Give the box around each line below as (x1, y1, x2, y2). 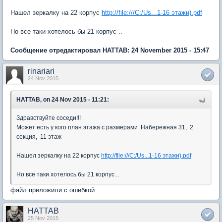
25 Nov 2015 (28, 215, 58, 221)
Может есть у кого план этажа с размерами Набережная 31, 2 (16, 123, 193, 131)
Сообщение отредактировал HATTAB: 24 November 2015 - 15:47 (10, 46, 209, 54)
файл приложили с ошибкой (10, 186, 95, 194)
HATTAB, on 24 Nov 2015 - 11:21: (16, 96, 109, 103)
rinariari (28, 66, 55, 75)
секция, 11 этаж (16, 133, 63, 140)
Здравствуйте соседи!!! (16, 114, 81, 121)
